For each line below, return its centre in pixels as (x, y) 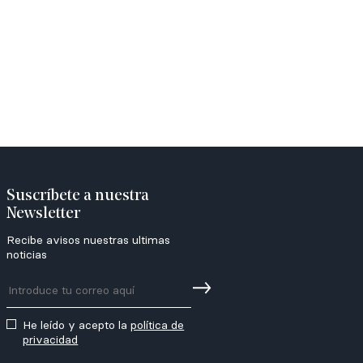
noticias (27, 254)
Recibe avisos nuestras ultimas (89, 240)
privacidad (51, 340)
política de (158, 325)
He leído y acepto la (77, 325)
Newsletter (44, 214)
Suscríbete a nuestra (78, 196)
